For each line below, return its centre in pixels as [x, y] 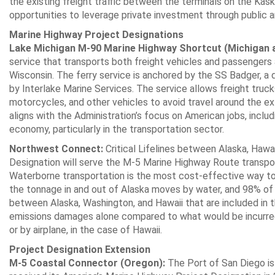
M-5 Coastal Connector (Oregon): [87, 263]
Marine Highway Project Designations [96, 35]
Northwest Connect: [56, 149]
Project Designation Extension [80, 250]
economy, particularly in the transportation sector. [117, 129]
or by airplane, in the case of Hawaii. [86, 230]
